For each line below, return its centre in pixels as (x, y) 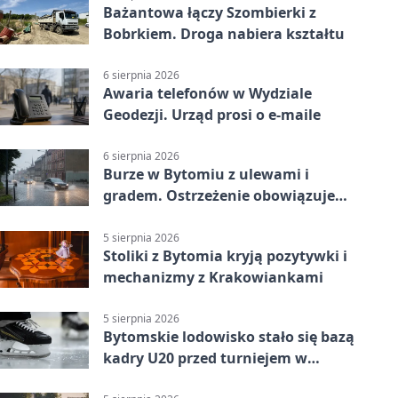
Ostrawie (135, 379)
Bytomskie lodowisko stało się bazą (229, 336)
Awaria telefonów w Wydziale (207, 94)
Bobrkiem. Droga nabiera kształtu (224, 33)
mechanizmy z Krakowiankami (213, 277)
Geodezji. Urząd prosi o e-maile (212, 115)
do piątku (137, 217)
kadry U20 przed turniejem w (205, 358)
